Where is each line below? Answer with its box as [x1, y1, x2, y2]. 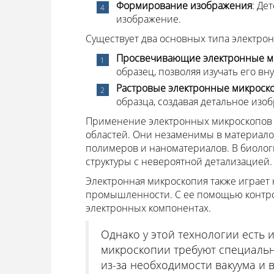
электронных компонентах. [85, 201, 211, 215]
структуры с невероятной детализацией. [85, 154, 272, 168]
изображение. [116, 12, 181, 26]
